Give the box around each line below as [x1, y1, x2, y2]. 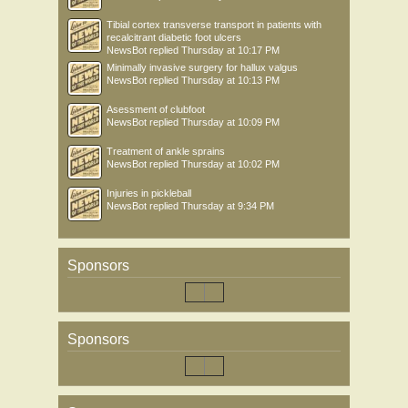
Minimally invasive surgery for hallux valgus [107, 62, 298, 73]
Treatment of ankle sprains [107, 146, 225, 157]
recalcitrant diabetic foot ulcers [107, 32, 241, 43]
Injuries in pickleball [107, 188, 191, 199]
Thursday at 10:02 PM [181, 158, 280, 169]
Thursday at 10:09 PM [181, 117, 280, 127]
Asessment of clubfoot [107, 104, 205, 115]
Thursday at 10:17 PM [181, 45, 280, 56]
